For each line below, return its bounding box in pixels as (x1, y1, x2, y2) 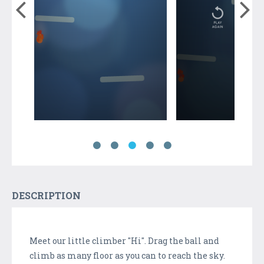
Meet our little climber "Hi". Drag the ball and (29, 235, 219, 246)
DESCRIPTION (12, 189, 81, 202)
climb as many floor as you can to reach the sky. (29, 249, 225, 261)
